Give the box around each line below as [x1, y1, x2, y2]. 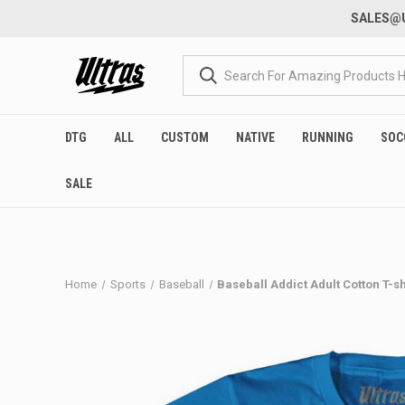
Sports [109, 278, 146, 291]
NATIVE [236, 130, 275, 145]
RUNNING [302, 130, 353, 145]
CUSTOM [161, 130, 209, 145]
